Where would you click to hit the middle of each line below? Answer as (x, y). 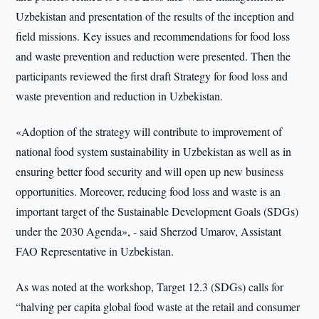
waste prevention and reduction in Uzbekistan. (120, 96)
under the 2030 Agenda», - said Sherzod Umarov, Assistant (149, 231)
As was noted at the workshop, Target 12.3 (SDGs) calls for (150, 287)
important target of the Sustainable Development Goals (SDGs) (157, 211)
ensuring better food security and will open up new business (150, 171)
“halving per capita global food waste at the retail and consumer (158, 307)
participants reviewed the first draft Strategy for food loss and (152, 76)
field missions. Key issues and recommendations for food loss (153, 36)
